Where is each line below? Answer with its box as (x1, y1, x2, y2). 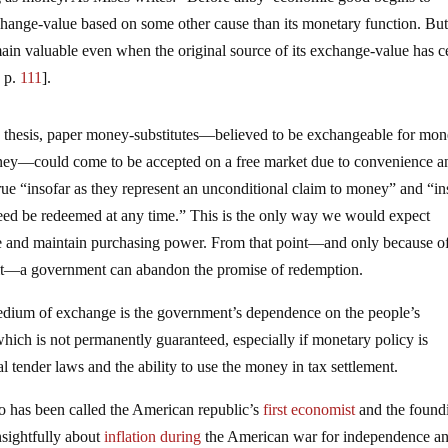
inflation (104, 428, 157, 446)
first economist (263, 401, 356, 419)
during (160, 428, 202, 446)
